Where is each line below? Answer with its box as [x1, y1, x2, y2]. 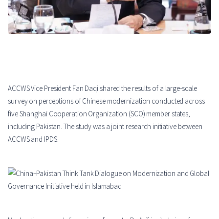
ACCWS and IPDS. [8, 134, 59, 144]
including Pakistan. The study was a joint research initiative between [8, 122, 203, 131]
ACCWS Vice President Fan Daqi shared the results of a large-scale [8, 84, 197, 93]
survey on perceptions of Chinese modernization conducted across [8, 96, 205, 106]
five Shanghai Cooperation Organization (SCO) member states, [8, 109, 191, 119]
